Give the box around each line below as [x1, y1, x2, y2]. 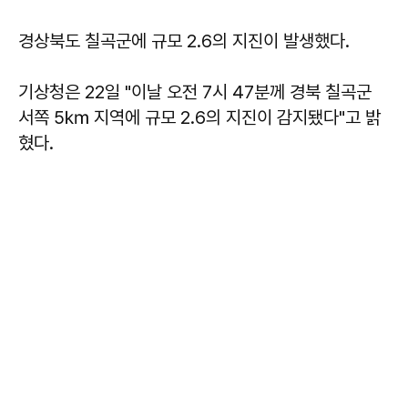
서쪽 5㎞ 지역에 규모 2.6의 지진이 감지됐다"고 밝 [18, 107, 381, 128]
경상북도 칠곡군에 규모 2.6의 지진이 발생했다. [18, 30, 350, 52]
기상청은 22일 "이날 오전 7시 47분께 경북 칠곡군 [18, 81, 372, 103]
